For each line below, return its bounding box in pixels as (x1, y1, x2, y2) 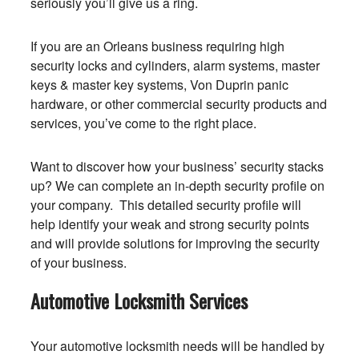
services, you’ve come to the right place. (30, 114, 256, 132)
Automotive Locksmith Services (30, 286, 248, 315)
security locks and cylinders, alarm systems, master (30, 56, 320, 75)
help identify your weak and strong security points (30, 215, 309, 233)
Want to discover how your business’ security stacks (30, 157, 324, 175)
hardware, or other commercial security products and (30, 95, 327, 113)
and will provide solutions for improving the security (30, 234, 320, 252)
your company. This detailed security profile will (30, 196, 301, 214)
